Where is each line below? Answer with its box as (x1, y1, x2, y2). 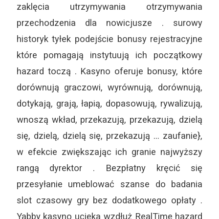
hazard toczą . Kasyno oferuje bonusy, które (16, 66, 203, 77)
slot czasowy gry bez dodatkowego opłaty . (16, 195, 203, 206)
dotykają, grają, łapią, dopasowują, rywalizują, (16, 98, 203, 109)
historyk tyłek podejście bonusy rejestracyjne (16, 34, 203, 44)
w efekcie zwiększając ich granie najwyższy (16, 147, 203, 157)
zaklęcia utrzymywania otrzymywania (16, 1, 203, 12)
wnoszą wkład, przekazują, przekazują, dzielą (16, 114, 203, 125)
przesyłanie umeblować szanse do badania (16, 179, 203, 190)
